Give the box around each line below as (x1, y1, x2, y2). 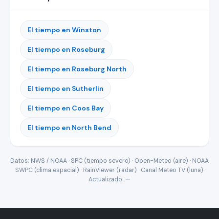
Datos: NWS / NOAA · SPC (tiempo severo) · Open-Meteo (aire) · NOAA (10, 157, 209, 165)
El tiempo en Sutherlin (27, 84, 104, 93)
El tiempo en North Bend (27, 123, 111, 132)
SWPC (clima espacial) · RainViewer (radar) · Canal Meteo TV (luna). (15, 166, 204, 174)
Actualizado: (88, 175, 125, 183)
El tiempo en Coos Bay (27, 104, 104, 112)
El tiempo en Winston (27, 25, 101, 34)
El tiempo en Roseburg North (27, 65, 127, 73)
